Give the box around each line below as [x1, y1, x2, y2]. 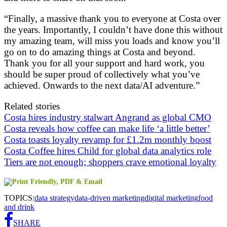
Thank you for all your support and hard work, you [4, 57, 205, 68]
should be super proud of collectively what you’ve [4, 68, 200, 80]
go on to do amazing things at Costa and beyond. [4, 46, 196, 57]
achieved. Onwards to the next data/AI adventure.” [4, 80, 200, 91]
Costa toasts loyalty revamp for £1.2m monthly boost [4, 134, 211, 145]
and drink [4, 202, 34, 211]
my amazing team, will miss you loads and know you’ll [4, 35, 220, 46]
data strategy [34, 193, 74, 202]
